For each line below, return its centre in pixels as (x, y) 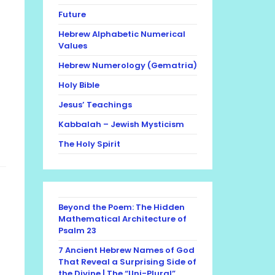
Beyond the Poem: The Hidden (122, 207)
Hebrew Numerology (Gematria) (128, 65)
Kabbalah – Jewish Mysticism (121, 124)
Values (73, 46)
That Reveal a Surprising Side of (127, 262)
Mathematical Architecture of (122, 219)
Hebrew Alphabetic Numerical (122, 34)
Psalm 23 (77, 230)
